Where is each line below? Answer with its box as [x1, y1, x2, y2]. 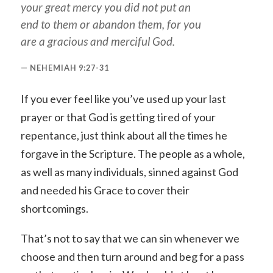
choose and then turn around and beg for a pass [20, 250, 244, 264]
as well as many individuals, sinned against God [20, 165, 238, 179]
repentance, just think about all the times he [20, 128, 227, 142]
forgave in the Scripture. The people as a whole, [20, 146, 245, 160]
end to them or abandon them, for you [20, 16, 201, 31]
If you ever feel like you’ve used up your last [20, 91, 226, 105]
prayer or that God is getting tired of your [20, 110, 216, 124]
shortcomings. [20, 201, 88, 215]
